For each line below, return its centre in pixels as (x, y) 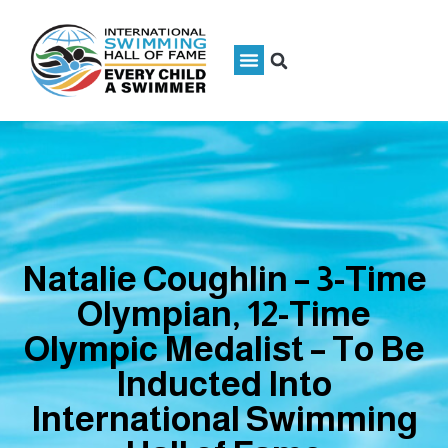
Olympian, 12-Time (224, 314)
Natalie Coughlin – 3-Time (224, 279)
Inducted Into (224, 384)
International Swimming (224, 419)
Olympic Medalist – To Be (224, 349)
